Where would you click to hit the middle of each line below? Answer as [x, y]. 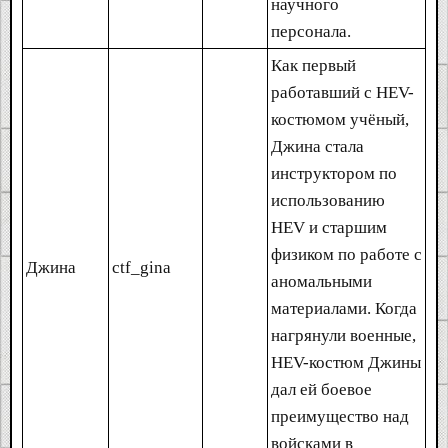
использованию [328, 200]
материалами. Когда [344, 308]
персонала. [311, 31]
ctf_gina [141, 267]
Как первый [313, 65]
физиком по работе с [346, 254]
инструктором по [334, 173]
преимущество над [340, 416]
